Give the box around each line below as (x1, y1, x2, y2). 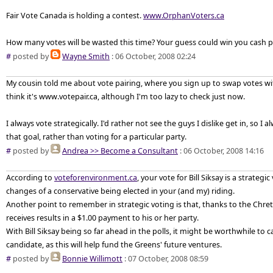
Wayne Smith (62, 51, 110, 62)
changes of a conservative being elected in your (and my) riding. (6, 186, 235, 196)
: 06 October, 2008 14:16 (178, 146, 264, 156)
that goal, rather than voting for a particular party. (6, 132, 186, 142)
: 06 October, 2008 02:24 (110, 51, 196, 62)
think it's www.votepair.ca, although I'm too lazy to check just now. (6, 91, 245, 102)
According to (6, 172, 54, 183)
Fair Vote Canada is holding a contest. (6, 10, 143, 21)
